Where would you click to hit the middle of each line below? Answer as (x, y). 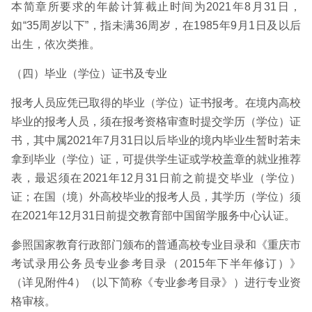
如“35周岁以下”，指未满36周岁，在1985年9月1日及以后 (156, 25)
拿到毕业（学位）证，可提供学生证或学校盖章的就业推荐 (156, 159)
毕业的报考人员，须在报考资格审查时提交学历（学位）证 (156, 122)
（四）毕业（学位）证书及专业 (89, 73)
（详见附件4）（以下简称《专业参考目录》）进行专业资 (156, 282)
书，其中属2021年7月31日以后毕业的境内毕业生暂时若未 (156, 140)
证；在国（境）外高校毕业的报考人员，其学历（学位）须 (156, 197)
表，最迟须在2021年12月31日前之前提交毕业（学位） (156, 178)
